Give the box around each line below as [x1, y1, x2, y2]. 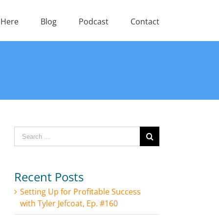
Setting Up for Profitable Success [20, 186, 141, 197]
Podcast [79, 16, 109, 27]
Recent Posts [14, 169, 84, 185]
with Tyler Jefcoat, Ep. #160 [20, 198, 118, 209]
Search [14, 127, 39, 137]
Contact [131, 16, 159, 27]
